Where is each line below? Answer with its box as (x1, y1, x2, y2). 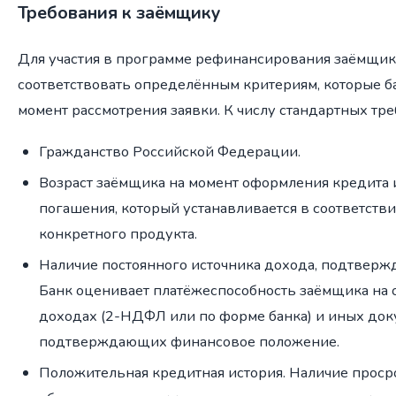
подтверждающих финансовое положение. (39, 331, 339, 353)
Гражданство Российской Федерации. (39, 141, 301, 163)
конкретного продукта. (39, 224, 197, 245)
